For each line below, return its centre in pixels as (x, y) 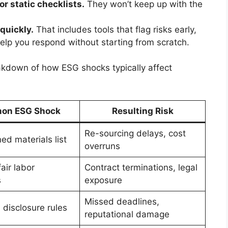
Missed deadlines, (122, 201)
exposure (103, 180)
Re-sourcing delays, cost (135, 133)
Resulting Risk (142, 111)
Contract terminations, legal (141, 167)
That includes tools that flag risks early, (115, 29)
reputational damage (127, 214)
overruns (102, 146)
